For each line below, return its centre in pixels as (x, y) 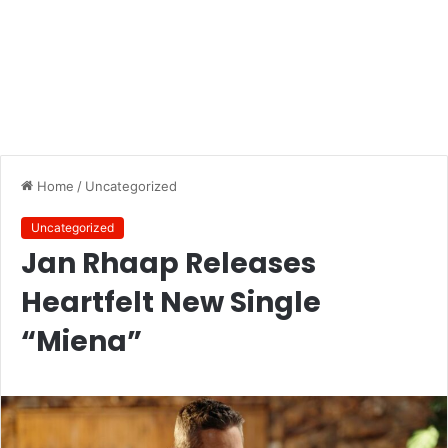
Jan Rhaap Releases (168, 264)
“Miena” (81, 342)
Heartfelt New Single (171, 303)
